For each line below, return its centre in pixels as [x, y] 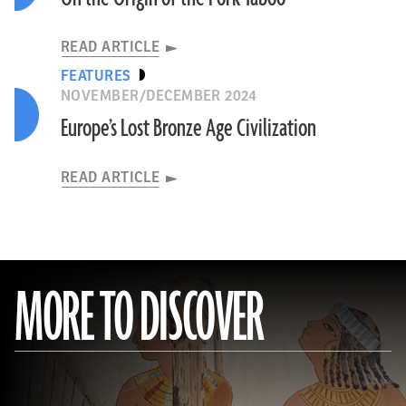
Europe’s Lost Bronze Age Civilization [188, 129]
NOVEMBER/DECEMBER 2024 [159, 96]
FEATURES [96, 76]
